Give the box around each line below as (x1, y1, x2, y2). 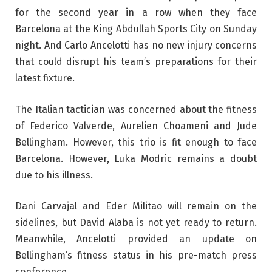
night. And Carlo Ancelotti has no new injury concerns (15, 39, 257, 52)
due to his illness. (15, 169, 93, 181)
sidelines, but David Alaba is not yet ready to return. (15, 217, 257, 229)
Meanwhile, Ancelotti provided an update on (15, 233, 257, 245)
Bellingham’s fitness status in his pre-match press (15, 250, 257, 262)
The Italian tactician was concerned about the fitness (15, 103, 257, 115)
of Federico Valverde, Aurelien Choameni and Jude (15, 120, 257, 132)
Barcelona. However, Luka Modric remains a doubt (15, 152, 257, 165)
